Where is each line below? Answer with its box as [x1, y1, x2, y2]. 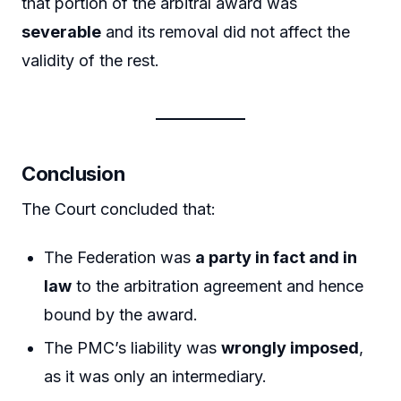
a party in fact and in [195, 247, 358, 267]
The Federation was [44, 247, 196, 267]
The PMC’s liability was [44, 338, 222, 358]
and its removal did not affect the [101, 22, 350, 42]
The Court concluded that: [21, 200, 216, 219]
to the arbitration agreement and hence [72, 276, 364, 295]
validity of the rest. [21, 51, 159, 71]
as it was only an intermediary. [44, 367, 268, 387]
